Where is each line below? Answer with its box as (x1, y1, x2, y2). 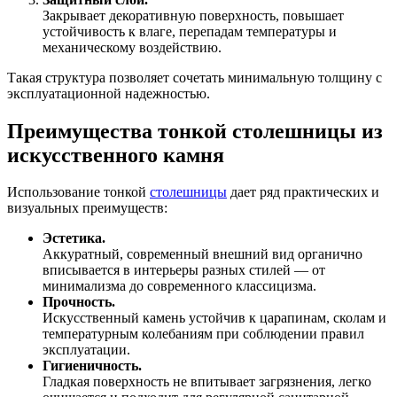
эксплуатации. (43, 342, 130, 358)
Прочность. (43, 294, 115, 310)
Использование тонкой (7, 184, 150, 200)
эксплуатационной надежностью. (7, 85, 210, 101)
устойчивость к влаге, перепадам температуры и (43, 23, 337, 39)
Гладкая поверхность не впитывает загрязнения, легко (43, 374, 371, 390)
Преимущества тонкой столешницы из (7, 119, 383, 143)
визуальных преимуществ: (7, 200, 167, 216)
